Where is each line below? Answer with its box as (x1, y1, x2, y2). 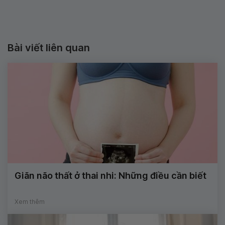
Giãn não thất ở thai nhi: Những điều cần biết (15, 170, 206, 181)
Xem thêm (15, 198, 45, 206)
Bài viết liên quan (8, 42, 90, 54)
